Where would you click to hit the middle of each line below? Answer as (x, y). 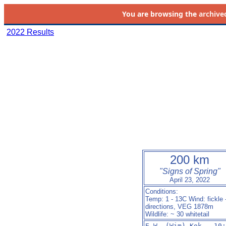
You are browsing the (160, 14)
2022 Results (30, 32)
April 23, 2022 (190, 180)
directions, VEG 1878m (179, 207)
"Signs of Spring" (190, 171)
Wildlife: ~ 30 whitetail (177, 214)
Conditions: (162, 191)
